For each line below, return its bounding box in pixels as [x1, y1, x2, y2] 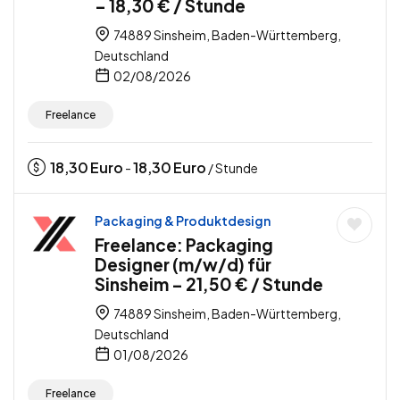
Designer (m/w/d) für [95, 254, 271, 276]
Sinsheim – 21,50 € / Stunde [95, 273, 323, 296]
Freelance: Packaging [95, 234, 273, 256]
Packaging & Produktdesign [95, 212, 271, 229]
